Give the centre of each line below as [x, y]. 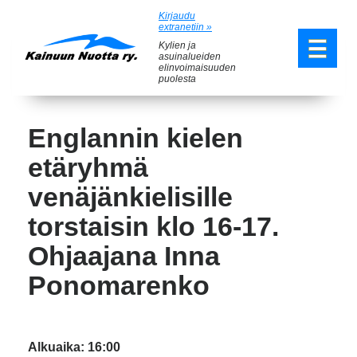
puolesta [177, 79]
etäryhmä [88, 167]
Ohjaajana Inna [124, 256]
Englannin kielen [135, 138]
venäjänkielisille [130, 197]
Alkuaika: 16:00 [74, 347]
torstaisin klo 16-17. [153, 226]
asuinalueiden [190, 57]
